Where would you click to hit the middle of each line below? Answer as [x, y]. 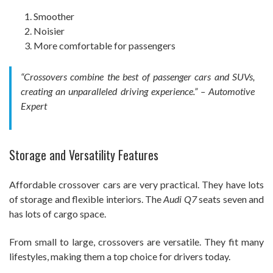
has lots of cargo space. [58, 214]
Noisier [49, 31]
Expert [34, 106]
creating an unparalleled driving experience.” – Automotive [138, 91]
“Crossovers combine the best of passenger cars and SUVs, [138, 77]
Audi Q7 [180, 199]
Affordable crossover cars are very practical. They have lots [136, 185]
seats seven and [230, 199]
